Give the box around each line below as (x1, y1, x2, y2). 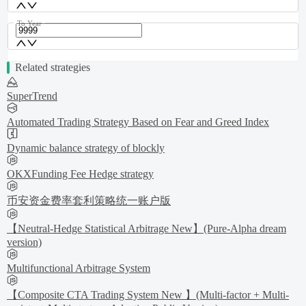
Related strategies (15, 61, 90, 73)
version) (7, 236, 42, 248)
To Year (17, 18, 42, 27)
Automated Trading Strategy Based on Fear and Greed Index (7, 115, 269, 128)
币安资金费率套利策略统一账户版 (7, 194, 171, 206)
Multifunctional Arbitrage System (7, 262, 150, 274)
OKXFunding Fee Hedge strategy (7, 167, 154, 180)
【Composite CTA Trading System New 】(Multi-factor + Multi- (7, 288, 289, 301)
